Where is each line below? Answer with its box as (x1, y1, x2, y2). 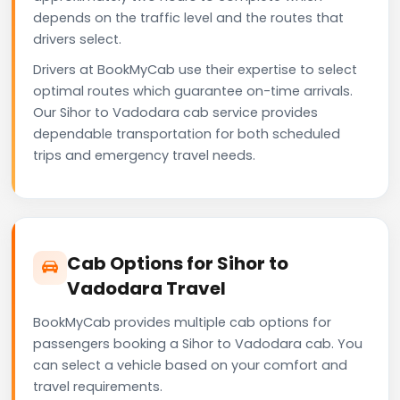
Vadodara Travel (67, 275, 226, 301)
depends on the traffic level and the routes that (33, 8, 344, 27)
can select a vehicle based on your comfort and (33, 355, 347, 374)
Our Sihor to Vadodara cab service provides (33, 103, 318, 121)
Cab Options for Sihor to (67, 250, 288, 276)
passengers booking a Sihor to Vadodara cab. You (33, 334, 362, 353)
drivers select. (33, 29, 121, 48)
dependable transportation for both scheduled (33, 124, 340, 143)
